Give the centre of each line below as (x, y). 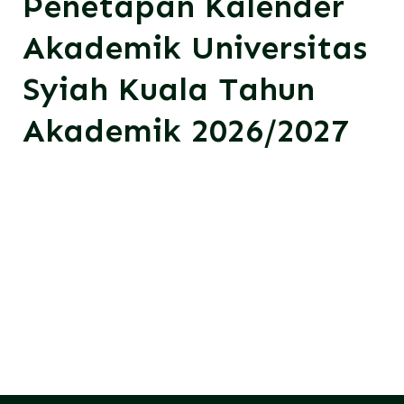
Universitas (280, 48)
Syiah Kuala (121, 89)
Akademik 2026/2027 (186, 131)
